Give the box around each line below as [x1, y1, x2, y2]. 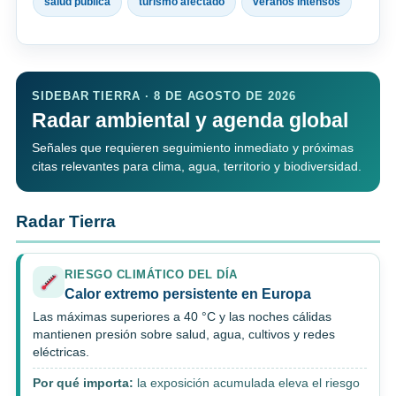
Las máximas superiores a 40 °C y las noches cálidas [33, 310, 331, 324]
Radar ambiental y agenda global [32, 109, 348, 133]
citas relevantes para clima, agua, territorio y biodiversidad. [32, 159, 362, 174]
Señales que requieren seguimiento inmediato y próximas [32, 141, 354, 156]
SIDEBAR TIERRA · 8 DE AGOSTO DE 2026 [32, 89, 296, 103]
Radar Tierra [16, 212, 116, 232]
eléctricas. [33, 346, 89, 360]
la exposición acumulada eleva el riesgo [133, 377, 360, 391]
